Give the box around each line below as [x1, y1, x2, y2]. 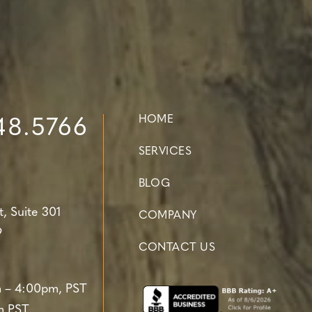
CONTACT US [138, 242, 216, 253]
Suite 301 [10, 206, 61, 220]
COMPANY [138, 210, 197, 221]
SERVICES [138, 146, 192, 157]
